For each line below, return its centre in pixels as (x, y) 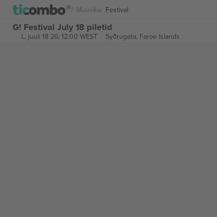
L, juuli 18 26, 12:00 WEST (59, 36)
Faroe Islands (159, 36)
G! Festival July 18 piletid (62, 27)
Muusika (88, 9)
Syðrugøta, (122, 36)
